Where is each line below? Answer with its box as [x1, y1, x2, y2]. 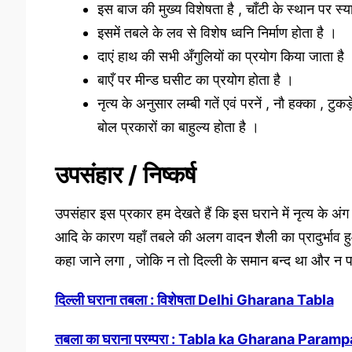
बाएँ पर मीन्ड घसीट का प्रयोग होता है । [97, 71, 294, 89]
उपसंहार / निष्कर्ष [54, 160, 196, 189]
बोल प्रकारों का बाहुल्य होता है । [97, 119, 259, 136]
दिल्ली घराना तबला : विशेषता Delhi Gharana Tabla [54, 291, 334, 309]
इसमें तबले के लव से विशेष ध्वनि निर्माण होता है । [97, 24, 337, 42]
